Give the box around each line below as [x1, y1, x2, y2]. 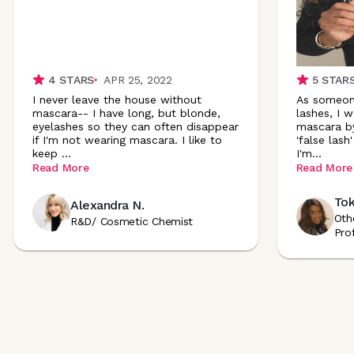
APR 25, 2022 [104, 73, 172, 86]
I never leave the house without [32, 92, 201, 106]
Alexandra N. [70, 198, 145, 213]
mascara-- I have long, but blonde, [32, 106, 220, 119]
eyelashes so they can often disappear [32, 119, 239, 133]
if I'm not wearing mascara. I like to [32, 133, 222, 146]
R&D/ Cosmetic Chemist [70, 215, 194, 228]
